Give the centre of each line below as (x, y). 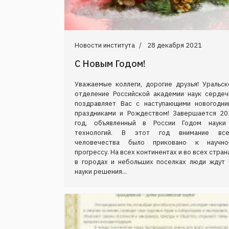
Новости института (105, 45)
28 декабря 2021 (175, 45)
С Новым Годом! (110, 63)
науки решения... (101, 171)
